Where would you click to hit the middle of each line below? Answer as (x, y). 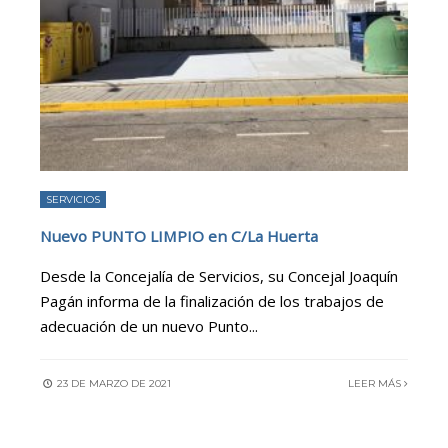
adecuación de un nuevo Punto (144, 326)
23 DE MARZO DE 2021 (112, 384)
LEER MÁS (376, 384)
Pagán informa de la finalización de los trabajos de (212, 301)
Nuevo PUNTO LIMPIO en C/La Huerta (179, 236)
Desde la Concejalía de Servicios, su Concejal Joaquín (219, 276)
